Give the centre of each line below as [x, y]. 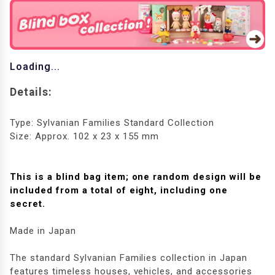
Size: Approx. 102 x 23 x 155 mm [85, 137]
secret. [28, 204]
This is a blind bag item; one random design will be [136, 177]
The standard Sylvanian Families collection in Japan [129, 258]
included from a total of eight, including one [119, 191]
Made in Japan [43, 231]
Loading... [35, 67]
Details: [31, 92]
